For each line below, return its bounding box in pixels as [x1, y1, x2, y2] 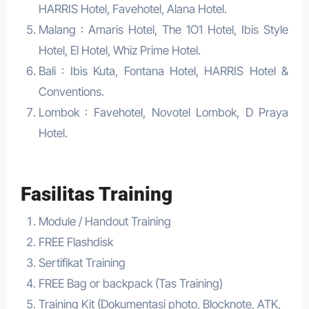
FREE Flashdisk [38, 235, 113, 249]
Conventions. [38, 84, 104, 99]
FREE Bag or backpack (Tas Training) [38, 277, 223, 290]
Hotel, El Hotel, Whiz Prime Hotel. [38, 43, 201, 57]
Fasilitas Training [20, 182, 177, 206]
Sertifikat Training [38, 256, 126, 270]
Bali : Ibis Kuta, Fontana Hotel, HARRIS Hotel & [38, 63, 289, 78]
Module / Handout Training [38, 215, 171, 228]
